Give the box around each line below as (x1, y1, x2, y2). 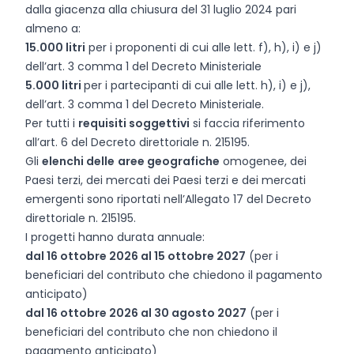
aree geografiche (118, 153, 220, 169)
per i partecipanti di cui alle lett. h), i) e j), (84, 77, 311, 93)
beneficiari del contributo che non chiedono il (25, 324, 277, 340)
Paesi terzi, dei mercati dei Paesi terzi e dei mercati (25, 172, 306, 188)
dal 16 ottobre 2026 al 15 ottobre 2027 (25, 248, 246, 264)
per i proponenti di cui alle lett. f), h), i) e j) (85, 40, 322, 55)
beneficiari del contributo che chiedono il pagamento (25, 267, 322, 283)
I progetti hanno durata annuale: (25, 229, 205, 245)
